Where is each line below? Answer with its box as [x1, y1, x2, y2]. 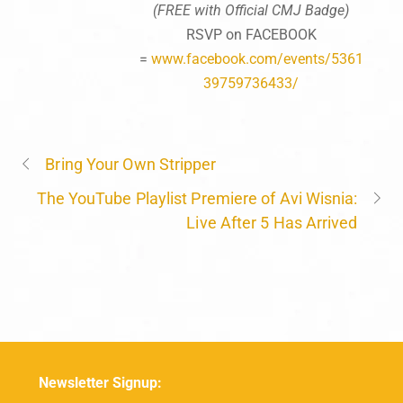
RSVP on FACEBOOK [185, 25, 317, 43]
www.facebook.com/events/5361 [150, 49, 363, 67]
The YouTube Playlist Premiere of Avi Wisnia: [36, 188, 358, 208]
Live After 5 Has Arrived [186, 212, 358, 232]
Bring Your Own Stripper [45, 154, 217, 174]
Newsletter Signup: [38, 373, 162, 391]
